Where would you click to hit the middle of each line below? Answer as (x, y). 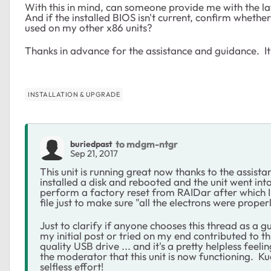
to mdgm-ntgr (147, 144)
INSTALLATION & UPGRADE (74, 94)
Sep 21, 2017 (94, 153)
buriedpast (91, 144)
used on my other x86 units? (89, 28)
